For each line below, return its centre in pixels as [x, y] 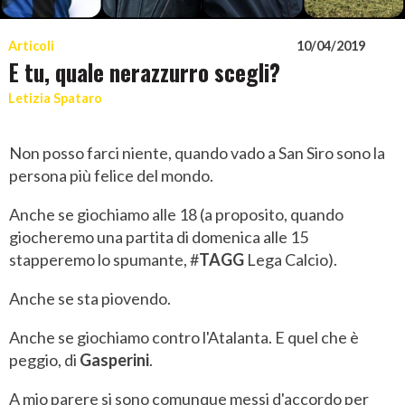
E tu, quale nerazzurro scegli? [144, 71]
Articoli [31, 46]
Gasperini [114, 360]
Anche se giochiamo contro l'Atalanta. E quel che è [184, 338]
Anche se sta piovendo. [90, 299]
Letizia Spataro [55, 99]
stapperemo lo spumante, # [104, 260]
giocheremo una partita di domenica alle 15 [159, 237]
